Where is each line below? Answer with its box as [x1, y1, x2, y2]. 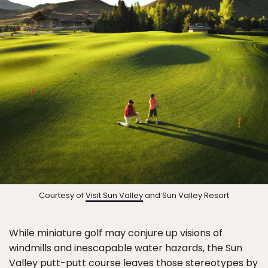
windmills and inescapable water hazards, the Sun [9, 240, 242, 255]
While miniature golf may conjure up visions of [9, 226, 223, 240]
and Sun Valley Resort [143, 189, 229, 201]
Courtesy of [39, 189, 86, 201]
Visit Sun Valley [86, 189, 143, 201]
